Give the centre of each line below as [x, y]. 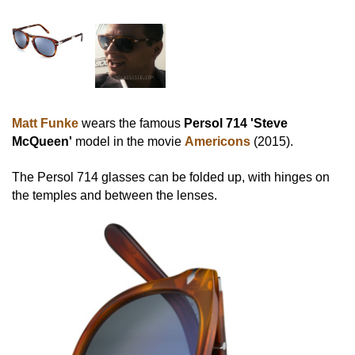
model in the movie [128, 141]
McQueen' [42, 141]
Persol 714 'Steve [236, 123]
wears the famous [131, 123]
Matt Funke [45, 123]
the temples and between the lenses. [115, 196]
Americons [218, 141]
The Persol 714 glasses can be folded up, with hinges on [171, 177]
